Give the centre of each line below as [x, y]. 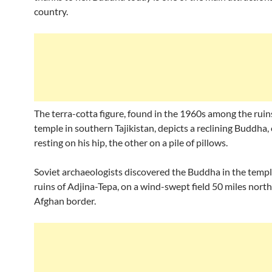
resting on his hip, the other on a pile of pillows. [131, 142]
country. [51, 11]
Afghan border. [65, 201]
